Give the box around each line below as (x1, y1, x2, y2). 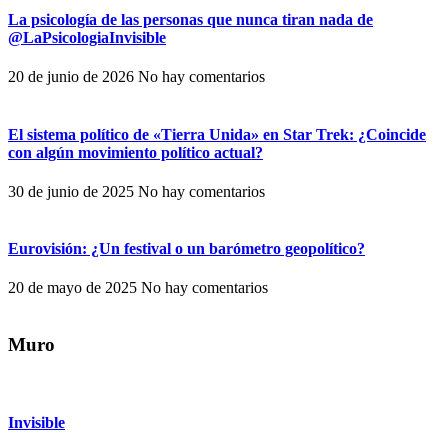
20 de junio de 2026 (8, 68, 138, 86)
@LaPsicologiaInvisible (8, 29, 166, 47)
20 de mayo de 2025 (8, 279, 141, 297)
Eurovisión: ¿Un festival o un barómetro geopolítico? (8, 240, 365, 258)
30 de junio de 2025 (8, 182, 138, 200)
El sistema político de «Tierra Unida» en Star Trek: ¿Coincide (8, 125, 426, 143)
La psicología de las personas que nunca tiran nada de (8, 11, 373, 29)
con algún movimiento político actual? (8, 143, 263, 161)
